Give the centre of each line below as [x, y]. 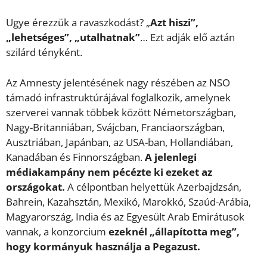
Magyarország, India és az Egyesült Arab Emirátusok [125, 216]
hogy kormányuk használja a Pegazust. [103, 246]
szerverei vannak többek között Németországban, [121, 112]
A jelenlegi [171, 157]
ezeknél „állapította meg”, [174, 231]
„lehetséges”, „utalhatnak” [73, 38]
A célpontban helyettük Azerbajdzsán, [153, 187]
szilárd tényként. [44, 52]
